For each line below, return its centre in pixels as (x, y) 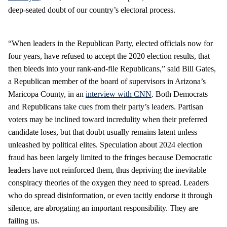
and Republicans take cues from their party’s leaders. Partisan (106, 106)
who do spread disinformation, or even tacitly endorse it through (110, 195)
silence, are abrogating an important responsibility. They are (103, 208)
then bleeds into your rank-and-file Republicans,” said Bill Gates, (112, 68)
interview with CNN (119, 94)
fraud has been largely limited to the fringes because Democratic (110, 157)
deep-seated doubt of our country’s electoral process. (92, 10)
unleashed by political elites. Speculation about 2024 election (105, 144)
